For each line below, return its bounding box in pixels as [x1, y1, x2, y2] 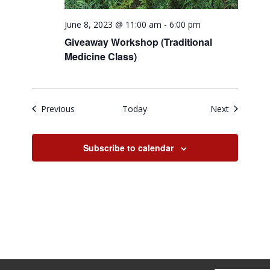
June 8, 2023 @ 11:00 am [64, 18, 162, 30]
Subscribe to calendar [83, 141, 174, 154]
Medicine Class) [64, 49, 137, 63]
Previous [41, 102, 75, 115]
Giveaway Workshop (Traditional [64, 34, 213, 49]
